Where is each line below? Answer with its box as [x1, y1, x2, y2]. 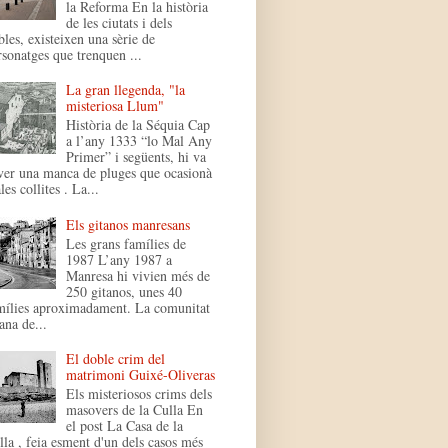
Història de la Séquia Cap [66, 115, 211, 135]
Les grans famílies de [66, 233, 187, 253]
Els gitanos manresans [66, 214, 191, 234]
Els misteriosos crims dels [66, 384, 213, 404]
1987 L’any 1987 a [66, 249, 173, 269]
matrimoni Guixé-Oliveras [66, 365, 216, 385]
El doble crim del [66, 349, 166, 369]
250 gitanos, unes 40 [66, 281, 183, 301]
